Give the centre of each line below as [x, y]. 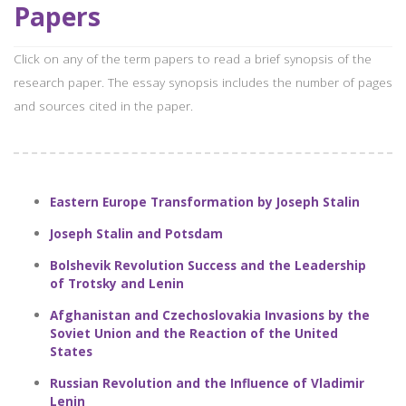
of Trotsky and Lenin [117, 283]
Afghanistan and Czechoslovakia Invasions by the [210, 315]
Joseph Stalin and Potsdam [136, 233]
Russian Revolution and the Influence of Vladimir [207, 383]
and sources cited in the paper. [103, 106]
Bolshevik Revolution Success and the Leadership [208, 265]
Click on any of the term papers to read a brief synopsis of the [193, 58]
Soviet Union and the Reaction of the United [194, 333]
